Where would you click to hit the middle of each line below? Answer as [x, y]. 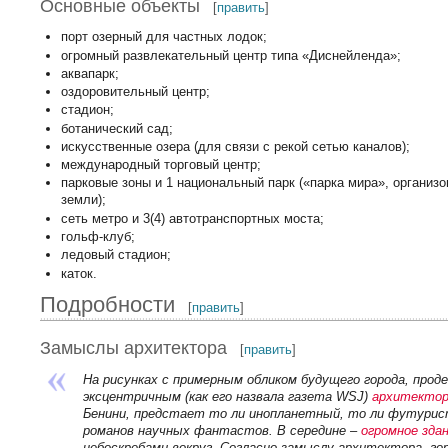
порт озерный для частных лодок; [163, 37]
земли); [83, 200]
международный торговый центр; [160, 165]
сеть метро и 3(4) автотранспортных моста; [192, 218]
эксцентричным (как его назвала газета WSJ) [227, 396]
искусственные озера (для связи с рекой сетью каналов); [235, 146]
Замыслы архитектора [134, 347]
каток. [78, 273]
